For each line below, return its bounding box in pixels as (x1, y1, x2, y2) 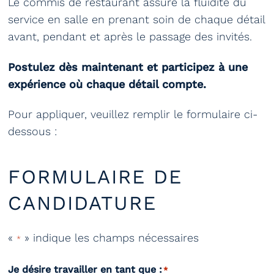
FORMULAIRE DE (8, 165, 182, 188)
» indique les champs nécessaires (21, 231, 199, 245)
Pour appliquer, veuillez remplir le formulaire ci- (8, 108, 257, 121)
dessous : (8, 125, 57, 138)
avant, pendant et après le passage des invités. (8, 30, 252, 43)
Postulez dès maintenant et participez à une (8, 60, 248, 73)
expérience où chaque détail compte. (8, 77, 206, 91)
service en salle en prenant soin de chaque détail (8, 13, 265, 26)
